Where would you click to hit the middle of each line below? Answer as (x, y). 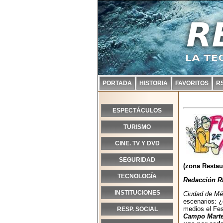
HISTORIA (154, 83)
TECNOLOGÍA (137, 176)
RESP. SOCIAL (137, 209)
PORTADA (117, 83)
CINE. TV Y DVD (137, 143)
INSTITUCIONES (137, 193)
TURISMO (137, 127)
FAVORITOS (192, 83)
